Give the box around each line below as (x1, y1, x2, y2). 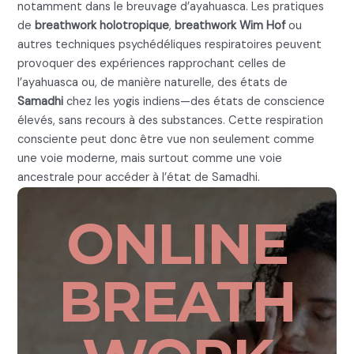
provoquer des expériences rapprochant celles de (17, 55, 287, 71)
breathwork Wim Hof (175, 17, 286, 33)
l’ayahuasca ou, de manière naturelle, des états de (17, 74, 288, 90)
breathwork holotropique (35, 17, 170, 33)
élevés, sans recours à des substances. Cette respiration (17, 112, 324, 128)
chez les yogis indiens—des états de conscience (63, 93, 326, 109)
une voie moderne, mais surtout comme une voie (17, 150, 283, 166)
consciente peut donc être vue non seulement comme (17, 131, 315, 147)
